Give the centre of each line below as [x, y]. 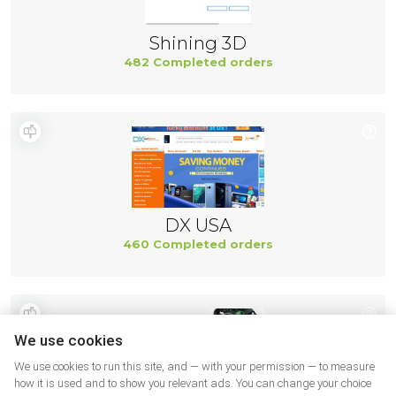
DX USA [198, 225]
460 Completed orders [198, 244]
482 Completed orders [198, 62]
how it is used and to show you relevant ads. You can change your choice [193, 383]
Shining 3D [198, 43]
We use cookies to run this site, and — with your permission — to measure [194, 366]
